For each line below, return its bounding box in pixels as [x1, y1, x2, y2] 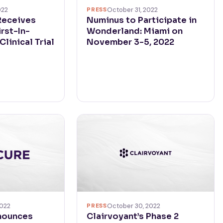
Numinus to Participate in [87, 14, 197, 25]
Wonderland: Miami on [87, 25, 183, 36]
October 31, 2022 [107, 5, 158, 14]
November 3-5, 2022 [87, 36, 175, 47]
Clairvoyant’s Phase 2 [87, 211, 179, 222]
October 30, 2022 [107, 201, 160, 210]
